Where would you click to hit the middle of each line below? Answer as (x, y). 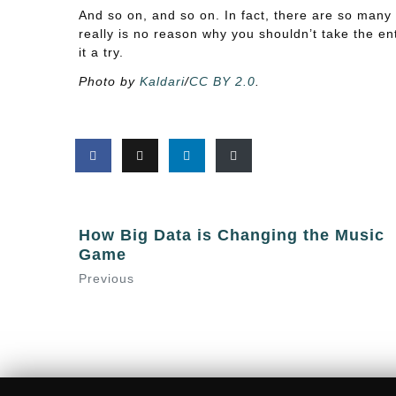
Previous (106, 278)
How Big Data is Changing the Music (231, 235)
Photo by (109, 81)
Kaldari (162, 81)
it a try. (101, 52)
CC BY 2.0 (222, 81)
